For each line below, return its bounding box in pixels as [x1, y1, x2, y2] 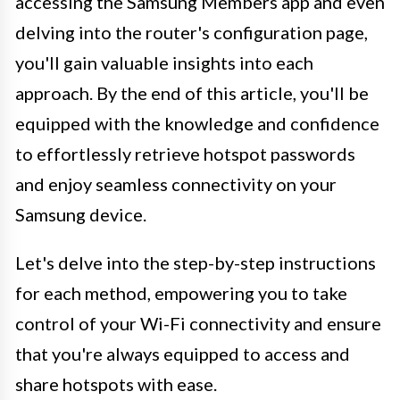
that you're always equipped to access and [15, 342, 350, 364]
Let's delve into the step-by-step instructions [15, 251, 376, 273]
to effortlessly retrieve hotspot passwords [15, 142, 355, 164]
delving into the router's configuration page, [15, 21, 368, 43]
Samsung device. [15, 203, 146, 225]
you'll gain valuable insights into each [15, 51, 313, 73]
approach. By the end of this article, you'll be [15, 81, 369, 104]
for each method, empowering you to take [15, 281, 347, 304]
